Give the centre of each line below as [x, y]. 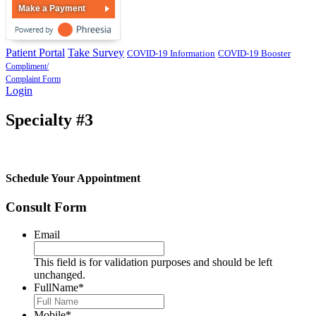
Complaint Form [33, 79]
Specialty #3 [49, 120]
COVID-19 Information [171, 53]
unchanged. [60, 274]
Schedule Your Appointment [73, 178]
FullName [56, 287]
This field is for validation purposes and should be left [153, 262]
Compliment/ [27, 66]
